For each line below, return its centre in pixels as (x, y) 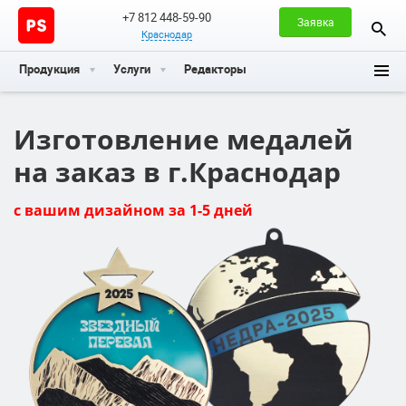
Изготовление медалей (184, 139)
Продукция (49, 69)
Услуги (132, 69)
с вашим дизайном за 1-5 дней (133, 210)
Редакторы (215, 69)
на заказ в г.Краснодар (177, 172)
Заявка (315, 22)
